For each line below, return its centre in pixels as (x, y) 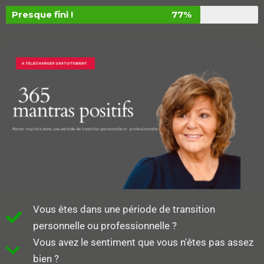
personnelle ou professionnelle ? (105, 225)
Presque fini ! (42, 14)
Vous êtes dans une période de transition (124, 209)
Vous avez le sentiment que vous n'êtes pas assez (143, 242)
